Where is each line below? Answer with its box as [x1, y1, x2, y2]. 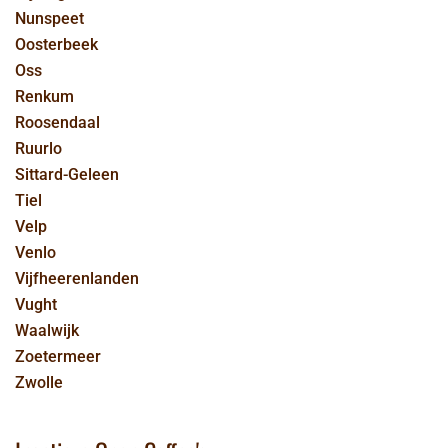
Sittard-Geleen [15, 165, 119, 184]
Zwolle [15, 373, 63, 392]
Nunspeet [15, 9, 84, 28]
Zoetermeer [15, 347, 101, 366]
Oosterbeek [15, 35, 98, 54]
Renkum [15, 87, 74, 106]
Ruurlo [15, 139, 62, 158]
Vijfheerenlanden [15, 269, 139, 288]
